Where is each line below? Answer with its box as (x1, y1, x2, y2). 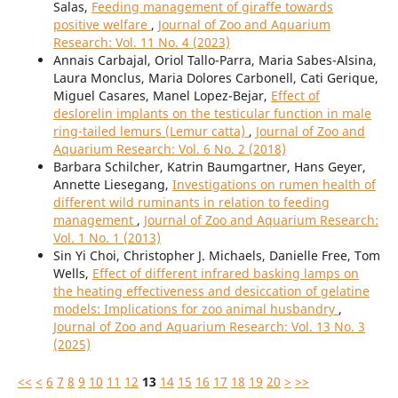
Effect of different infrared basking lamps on (92, 265, 359, 283)
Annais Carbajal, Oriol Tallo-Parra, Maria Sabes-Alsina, (52, 52, 377, 69)
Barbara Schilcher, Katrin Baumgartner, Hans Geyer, (52, 158, 366, 176)
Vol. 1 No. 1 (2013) (52, 229, 161, 247)
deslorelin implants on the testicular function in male (52, 105, 371, 123)
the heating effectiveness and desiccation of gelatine (52, 283, 370, 300)
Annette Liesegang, (52, 176, 172, 194)
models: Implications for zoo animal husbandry (52, 300, 338, 318)
